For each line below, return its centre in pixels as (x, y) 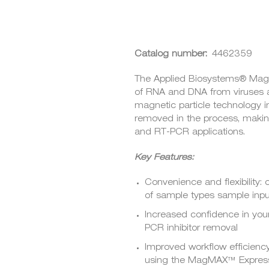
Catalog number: (172, 54)
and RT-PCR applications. (190, 132)
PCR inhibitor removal (191, 228)
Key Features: (164, 158)
